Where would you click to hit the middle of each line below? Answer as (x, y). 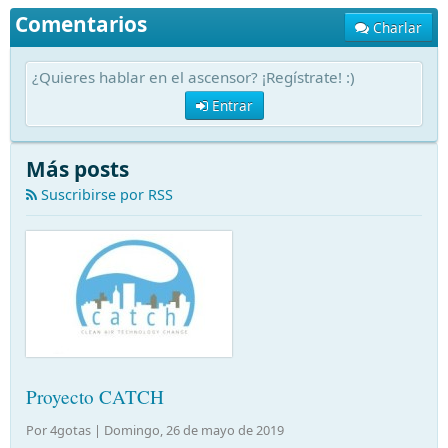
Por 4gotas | (65, 429)
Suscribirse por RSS (105, 194)
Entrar (230, 106)
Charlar (397, 28)
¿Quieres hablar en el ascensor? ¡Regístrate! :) (193, 77)
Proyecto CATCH (95, 396)
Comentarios (81, 24)
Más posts (77, 169)
